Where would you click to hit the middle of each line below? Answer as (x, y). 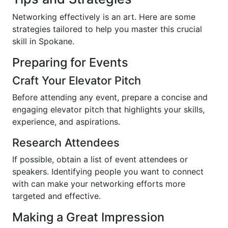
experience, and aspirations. (66, 122)
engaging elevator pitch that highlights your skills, (108, 109)
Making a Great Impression (88, 217)
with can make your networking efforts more (99, 184)
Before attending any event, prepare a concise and (110, 97)
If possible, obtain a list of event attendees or (100, 159)
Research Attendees (66, 142)
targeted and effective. (56, 196)
